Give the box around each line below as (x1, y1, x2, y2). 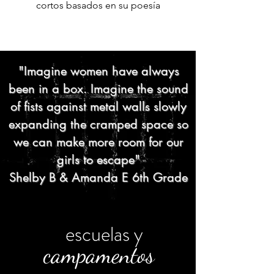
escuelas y (65, 219, 143, 249)
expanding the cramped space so (9, 116, 188, 132)
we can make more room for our (13, 133, 183, 150)
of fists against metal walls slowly (10, 98, 187, 114)
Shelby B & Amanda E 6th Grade (9, 169, 188, 185)
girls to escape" (57, 151, 140, 168)
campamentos (43, 240, 154, 269)
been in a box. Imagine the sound (9, 80, 188, 97)
